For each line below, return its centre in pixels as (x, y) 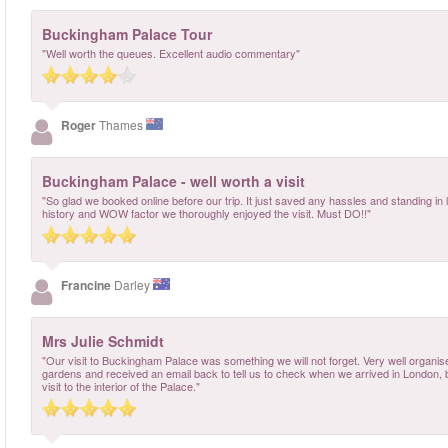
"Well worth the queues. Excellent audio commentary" (171, 53)
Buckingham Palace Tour (127, 34)
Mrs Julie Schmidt (103, 341)
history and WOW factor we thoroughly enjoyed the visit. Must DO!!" (206, 213)
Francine (87, 285)
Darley (133, 285)
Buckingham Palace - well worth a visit (173, 181)
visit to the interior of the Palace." (121, 386)
